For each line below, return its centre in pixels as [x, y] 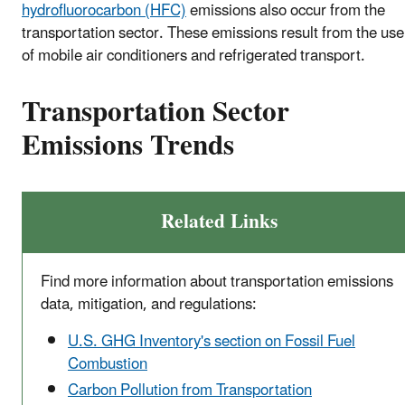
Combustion [108, 365]
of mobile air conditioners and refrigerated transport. [193, 56]
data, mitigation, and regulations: [149, 305]
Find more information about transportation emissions [217, 283]
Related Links [219, 222]
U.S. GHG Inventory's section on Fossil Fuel [212, 342]
